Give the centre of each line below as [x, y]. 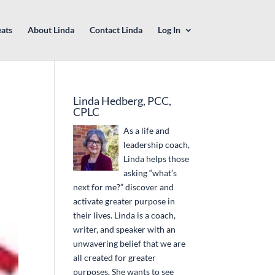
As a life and [147, 130]
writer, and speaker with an [125, 229]
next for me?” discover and [124, 187]
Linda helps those [157, 159]
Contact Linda [116, 30]
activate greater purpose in [124, 201]
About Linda [51, 30]
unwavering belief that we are [130, 243]
